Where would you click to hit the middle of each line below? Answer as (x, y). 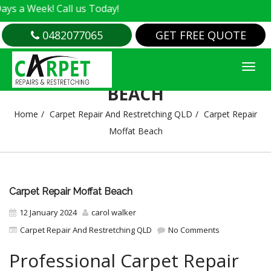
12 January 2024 (48, 212)
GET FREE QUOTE (201, 35)
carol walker (114, 212)
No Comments (193, 230)
